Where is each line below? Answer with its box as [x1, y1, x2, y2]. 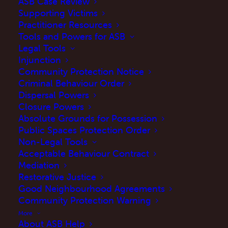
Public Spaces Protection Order [18, 124, 150, 136]
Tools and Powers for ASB [18, 31, 125, 42]
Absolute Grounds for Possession [18, 112, 157, 124]
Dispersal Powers [18, 89, 89, 101]
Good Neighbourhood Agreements [18, 183, 165, 194]
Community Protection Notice [18, 66, 144, 77]
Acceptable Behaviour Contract [18, 148, 149, 159]
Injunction [18, 54, 61, 66]
